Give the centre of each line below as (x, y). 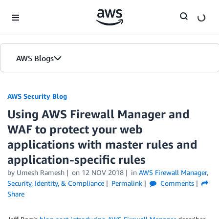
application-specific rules (77, 159)
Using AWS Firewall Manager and (99, 114)
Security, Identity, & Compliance (56, 183)
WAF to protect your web (75, 129)
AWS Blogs (35, 58)
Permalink (127, 183)
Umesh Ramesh (41, 172)
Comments (176, 183)
